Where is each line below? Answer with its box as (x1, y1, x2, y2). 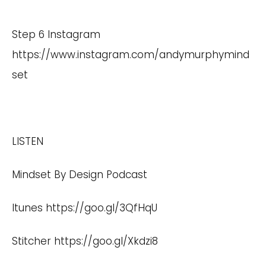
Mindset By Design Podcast (12, 167, 147, 182)
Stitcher (12, 233, 54, 248)
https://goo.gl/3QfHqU (46, 200, 157, 215)
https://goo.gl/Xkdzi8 (54, 233, 158, 248)
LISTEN (12, 134, 43, 148)
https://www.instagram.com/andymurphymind (12, 47, 249, 62)
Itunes (12, 200, 46, 215)
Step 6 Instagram (12, 27, 100, 42)
